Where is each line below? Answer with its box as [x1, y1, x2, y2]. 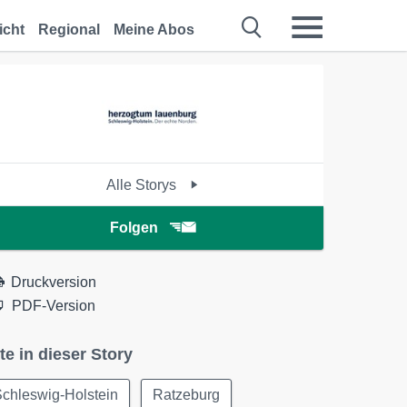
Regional [38, 22, 100, 37]
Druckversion [11, 274, 97, 290]
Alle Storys [106, 177, 181, 193]
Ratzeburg [153, 387, 221, 402]
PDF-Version [12, 298, 96, 313]
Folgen [109, 220, 158, 235]
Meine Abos [114, 22, 194, 37]
